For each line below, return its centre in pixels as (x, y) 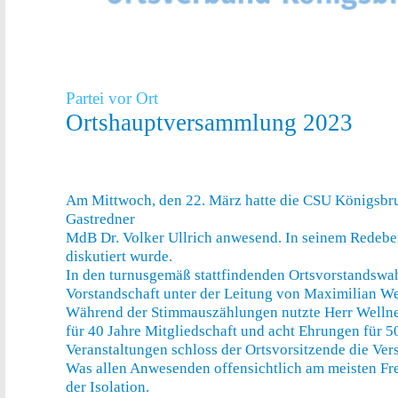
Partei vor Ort (112, 98)
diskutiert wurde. (119, 256)
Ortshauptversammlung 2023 (209, 122)
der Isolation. (107, 386)
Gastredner (100, 219)
